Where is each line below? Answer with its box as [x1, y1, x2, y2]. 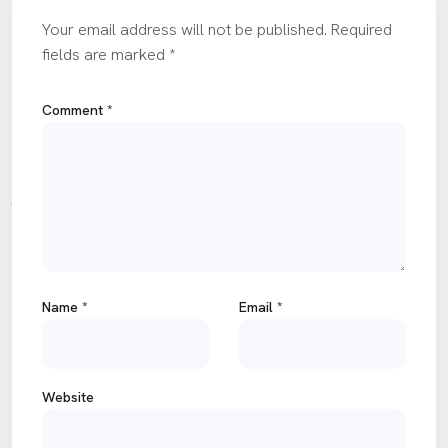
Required [331, 19, 392, 41]
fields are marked [42, 44, 169, 66]
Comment [42, 101, 107, 120]
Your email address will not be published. [42, 19, 327, 41]
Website [42, 388, 94, 407]
